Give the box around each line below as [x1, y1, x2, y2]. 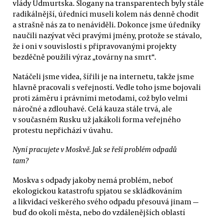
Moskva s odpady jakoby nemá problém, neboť [13, 175, 173, 185]
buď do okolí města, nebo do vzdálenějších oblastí [13, 207, 185, 218]
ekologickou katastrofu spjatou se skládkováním [13, 186, 182, 196]
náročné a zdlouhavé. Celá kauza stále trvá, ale [13, 103, 172, 113]
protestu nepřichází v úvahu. [13, 125, 113, 135]
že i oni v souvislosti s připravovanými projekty [13, 41, 176, 51]
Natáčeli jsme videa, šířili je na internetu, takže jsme [13, 71, 194, 81]
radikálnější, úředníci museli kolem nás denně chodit [13, 9, 199, 19]
